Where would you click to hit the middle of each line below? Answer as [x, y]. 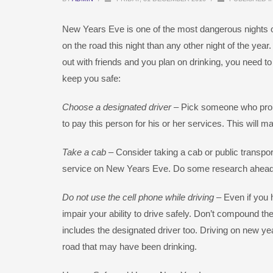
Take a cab [84, 152]
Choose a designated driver [117, 107]
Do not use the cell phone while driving [138, 197]
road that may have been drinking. [129, 246]
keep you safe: [91, 78]
